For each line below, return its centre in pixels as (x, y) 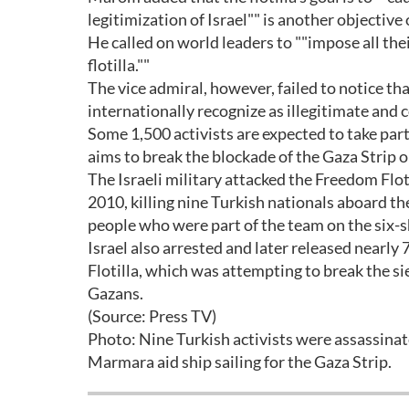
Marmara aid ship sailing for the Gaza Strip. (240, 362)
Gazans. (115, 293)
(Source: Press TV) (152, 316)
